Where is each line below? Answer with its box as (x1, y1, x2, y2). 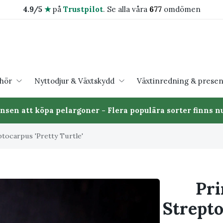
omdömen (161, 4, 201, 14)
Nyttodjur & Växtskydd (34, 76, 114, 86)
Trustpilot (63, 4, 103, 14)
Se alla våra (107, 4, 149, 14)
